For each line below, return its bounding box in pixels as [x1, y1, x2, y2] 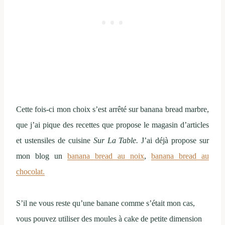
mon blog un [16, 152, 67, 161]
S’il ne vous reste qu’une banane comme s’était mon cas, [16, 199, 195, 208]
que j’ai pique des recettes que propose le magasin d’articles [16, 121, 209, 130]
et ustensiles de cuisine [16, 136, 93, 145]
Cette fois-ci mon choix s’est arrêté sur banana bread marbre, [16, 105, 209, 114]
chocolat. [16, 167, 45, 176]
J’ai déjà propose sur [138, 136, 209, 145]
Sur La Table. [93, 136, 139, 145]
